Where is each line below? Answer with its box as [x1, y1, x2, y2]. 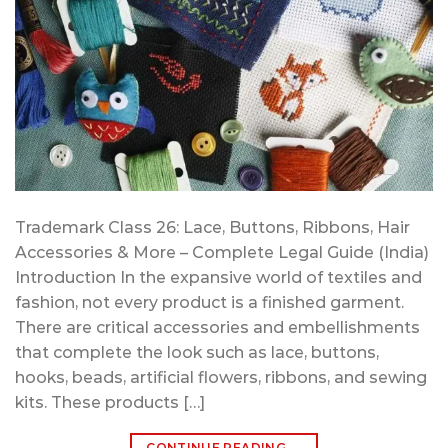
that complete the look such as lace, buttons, [15, 342, 379, 362]
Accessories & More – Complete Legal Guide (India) [15, 242, 429, 262]
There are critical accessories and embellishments [15, 317, 420, 337]
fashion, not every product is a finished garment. [15, 292, 404, 312]
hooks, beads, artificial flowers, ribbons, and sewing [15, 367, 427, 387]
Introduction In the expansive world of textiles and [15, 267, 422, 287]
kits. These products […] [15, 392, 205, 412]
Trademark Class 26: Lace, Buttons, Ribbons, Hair [15, 217, 410, 237]
